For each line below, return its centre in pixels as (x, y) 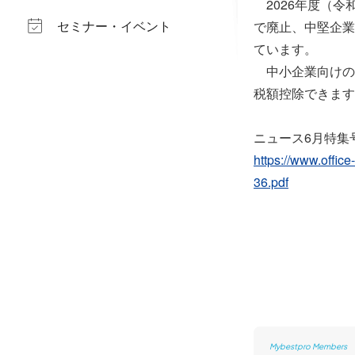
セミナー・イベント (114, 26)
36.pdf (271, 182)
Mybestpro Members (308, 346)
